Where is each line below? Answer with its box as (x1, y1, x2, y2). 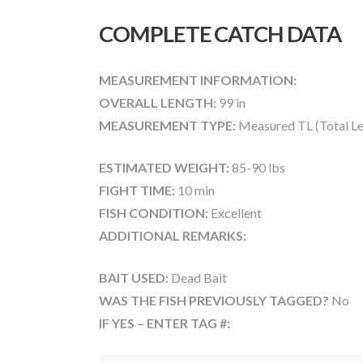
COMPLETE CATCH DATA (99, 20, 341, 48)
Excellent (208, 205, 262, 221)
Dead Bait (169, 270, 227, 286)
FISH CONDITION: (99, 205, 208, 221)
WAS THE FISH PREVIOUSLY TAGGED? (99, 293, 331, 309)
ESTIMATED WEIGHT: (99, 160, 229, 176)
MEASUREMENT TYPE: (99, 117, 236, 134)
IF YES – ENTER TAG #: (99, 315, 230, 331)
